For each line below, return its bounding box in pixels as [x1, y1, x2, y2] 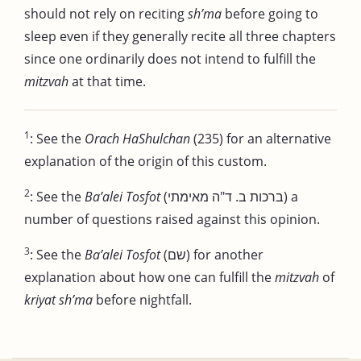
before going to [222, 4, 318, 23]
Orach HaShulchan [85, 129, 190, 147]
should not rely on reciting [24, 4, 188, 23]
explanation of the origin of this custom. [24, 151, 267, 170]
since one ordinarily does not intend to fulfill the [24, 49, 316, 68]
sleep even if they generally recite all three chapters [24, 27, 336, 45]
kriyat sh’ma [24, 290, 93, 309]
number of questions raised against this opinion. [24, 210, 320, 228]
